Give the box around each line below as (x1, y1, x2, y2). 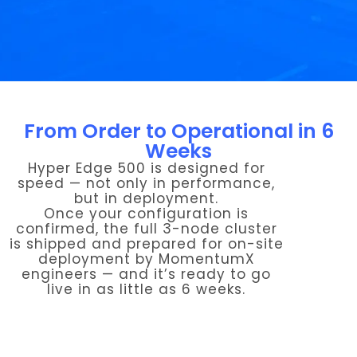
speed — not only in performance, (18, 174, 275, 193)
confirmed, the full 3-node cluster (15, 219, 277, 238)
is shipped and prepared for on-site (9, 234, 284, 253)
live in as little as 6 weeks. (47, 280, 245, 299)
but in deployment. (74, 189, 218, 208)
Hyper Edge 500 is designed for (27, 159, 265, 178)
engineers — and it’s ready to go (22, 265, 271, 284)
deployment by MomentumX (37, 249, 255, 269)
